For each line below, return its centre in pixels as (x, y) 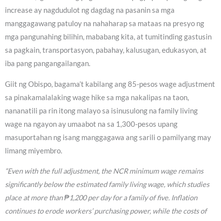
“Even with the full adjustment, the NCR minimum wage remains (104, 171)
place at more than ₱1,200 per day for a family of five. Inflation (101, 198)
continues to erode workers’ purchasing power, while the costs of (106, 211)
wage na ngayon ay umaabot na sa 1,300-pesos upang (91, 124)
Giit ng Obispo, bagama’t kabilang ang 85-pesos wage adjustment (110, 84)
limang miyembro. (34, 150)
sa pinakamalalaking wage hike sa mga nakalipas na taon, (97, 97)
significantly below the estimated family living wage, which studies (107, 184)
